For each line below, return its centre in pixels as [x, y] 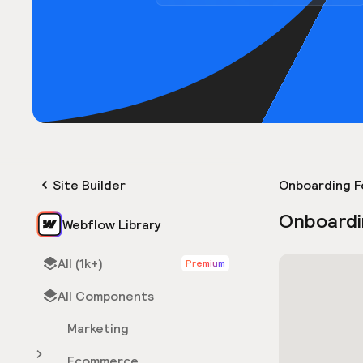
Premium [205, 263]
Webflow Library [112, 224]
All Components [106, 296]
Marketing [98, 328]
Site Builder [89, 185]
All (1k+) [80, 263]
